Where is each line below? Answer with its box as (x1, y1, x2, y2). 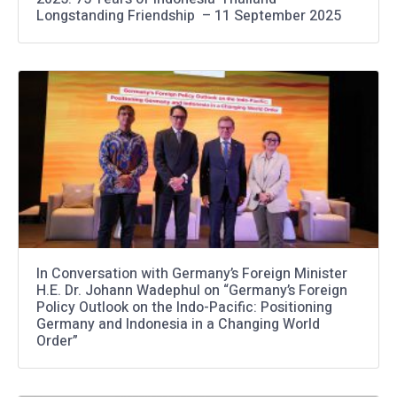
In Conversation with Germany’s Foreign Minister (36, 262, 347, 284)
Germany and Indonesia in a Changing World (36, 313, 320, 335)
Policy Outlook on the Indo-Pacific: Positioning (36, 296, 332, 318)
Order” (36, 330, 78, 352)
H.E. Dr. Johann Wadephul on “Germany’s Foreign (36, 279, 347, 301)
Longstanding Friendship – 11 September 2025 (36, 4, 341, 27)
